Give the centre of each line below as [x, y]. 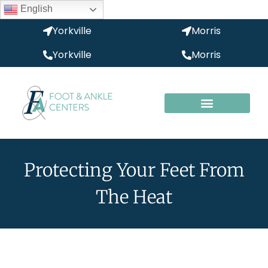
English [35, 9]
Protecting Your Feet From [134, 170]
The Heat [134, 197]
